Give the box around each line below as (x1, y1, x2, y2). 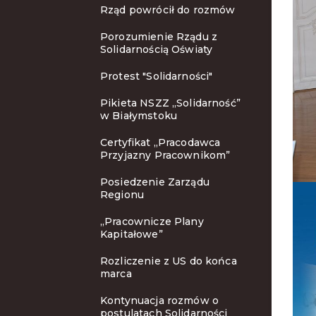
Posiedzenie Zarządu (100, 176, 209, 188)
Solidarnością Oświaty (100, 43, 213, 56)
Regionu (100, 188, 145, 201)
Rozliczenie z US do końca (100, 255, 237, 267)
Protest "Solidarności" (100, 70, 213, 83)
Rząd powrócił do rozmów (100, 4, 236, 16)
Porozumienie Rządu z (100, 30, 217, 43)
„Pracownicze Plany (100, 215, 204, 228)
